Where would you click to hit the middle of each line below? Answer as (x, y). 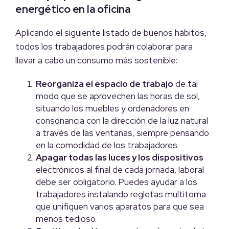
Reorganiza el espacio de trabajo (105, 84)
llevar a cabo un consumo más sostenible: (96, 61)
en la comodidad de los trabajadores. (107, 145)
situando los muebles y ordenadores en (112, 109)
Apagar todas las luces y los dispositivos (120, 158)
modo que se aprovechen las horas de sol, (118, 96)
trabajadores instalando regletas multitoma (121, 194)
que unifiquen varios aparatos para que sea (120, 207)
